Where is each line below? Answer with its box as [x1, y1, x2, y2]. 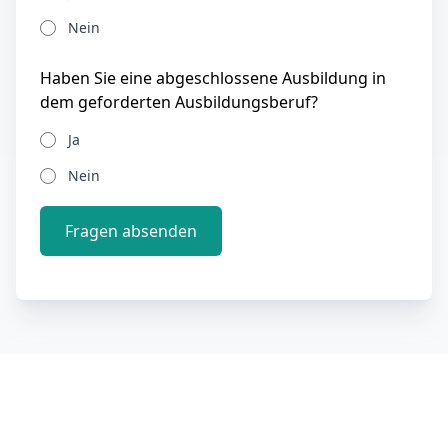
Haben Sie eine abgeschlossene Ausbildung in [40, 67, 386, 89]
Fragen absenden [65, 220, 197, 242]
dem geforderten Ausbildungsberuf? [40, 91, 318, 113]
